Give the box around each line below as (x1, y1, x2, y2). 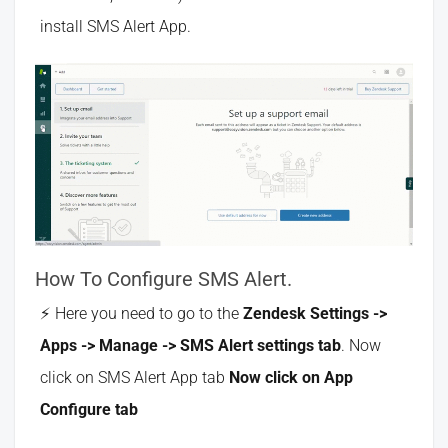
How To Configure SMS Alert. (35, 266, 292, 291)
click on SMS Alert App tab (40, 367, 229, 387)
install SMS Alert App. (40, 17, 191, 36)
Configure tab (40, 399, 138, 419)
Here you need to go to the (55, 303, 243, 323)
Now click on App (229, 367, 353, 387)
